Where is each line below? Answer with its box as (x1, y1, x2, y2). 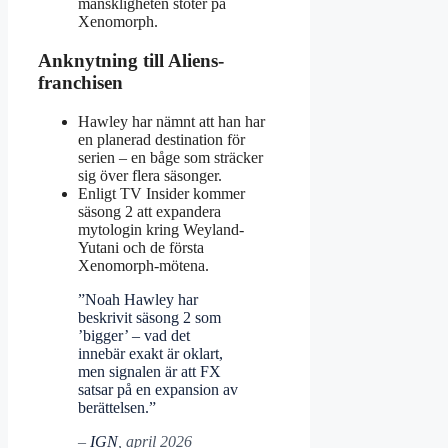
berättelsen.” (78, 398, 156, 416)
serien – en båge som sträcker (78, 148, 263, 166)
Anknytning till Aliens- (38, 50, 224, 72)
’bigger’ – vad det (78, 326, 190, 344)
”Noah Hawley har (78, 290, 198, 308)
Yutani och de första (78, 238, 204, 256)
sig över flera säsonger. (78, 166, 222, 184)
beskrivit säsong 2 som (78, 308, 221, 326)
